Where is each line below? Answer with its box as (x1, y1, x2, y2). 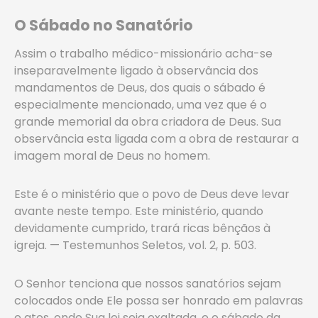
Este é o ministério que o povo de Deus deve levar (14, 186, 290, 202)
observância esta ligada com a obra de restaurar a (14, 131, 299, 147)
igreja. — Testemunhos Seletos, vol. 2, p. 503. (14, 237, 256, 253)
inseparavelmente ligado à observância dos (14, 62, 258, 79)
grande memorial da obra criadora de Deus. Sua (14, 114, 281, 130)
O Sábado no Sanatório (14, 15, 193, 35)
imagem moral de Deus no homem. (14, 148, 210, 164)
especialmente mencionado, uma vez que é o (14, 97, 267, 113)
